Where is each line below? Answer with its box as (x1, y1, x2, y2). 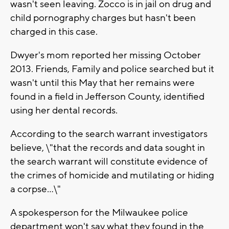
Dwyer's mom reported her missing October (10, 49, 201, 62)
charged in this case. (10, 26, 98, 38)
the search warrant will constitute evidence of (10, 155, 208, 168)
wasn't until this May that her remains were (10, 77, 195, 89)
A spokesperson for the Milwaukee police (10, 207, 188, 219)
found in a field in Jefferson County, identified (10, 90, 204, 103)
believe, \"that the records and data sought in (10, 142, 205, 154)
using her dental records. (10, 104, 118, 117)
